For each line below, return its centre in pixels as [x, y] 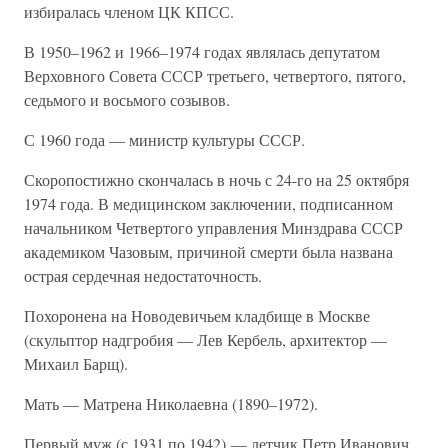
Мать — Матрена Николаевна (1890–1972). [171, 403]
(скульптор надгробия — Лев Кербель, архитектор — [205, 339]
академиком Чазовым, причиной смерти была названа [208, 251]
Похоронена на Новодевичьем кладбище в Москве [197, 315]
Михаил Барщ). [76, 363]
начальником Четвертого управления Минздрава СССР [213, 227]
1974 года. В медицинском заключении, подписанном [208, 203]
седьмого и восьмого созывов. [127, 99]
